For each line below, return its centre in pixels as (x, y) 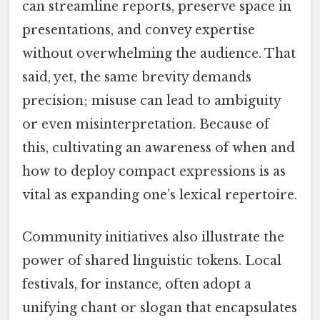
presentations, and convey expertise (139, 30)
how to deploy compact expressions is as (154, 171)
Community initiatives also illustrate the (153, 237)
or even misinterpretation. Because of (146, 124)
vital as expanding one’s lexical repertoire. (160, 195)
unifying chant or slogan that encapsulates (160, 307)
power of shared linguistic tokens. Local (152, 260)
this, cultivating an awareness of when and (159, 147)
